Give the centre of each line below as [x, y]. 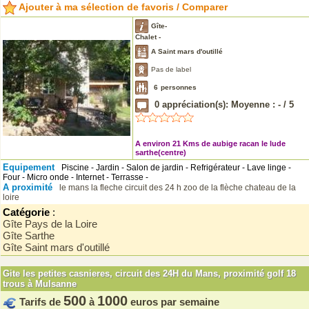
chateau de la [270, 188]
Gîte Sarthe [31, 236]
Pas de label [170, 69]
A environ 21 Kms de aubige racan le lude [210, 143]
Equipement [30, 167]
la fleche [108, 188]
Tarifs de [41, 302]
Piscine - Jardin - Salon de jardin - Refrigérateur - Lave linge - [174, 168]
